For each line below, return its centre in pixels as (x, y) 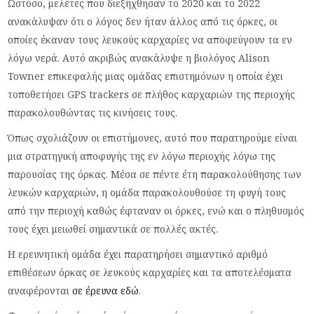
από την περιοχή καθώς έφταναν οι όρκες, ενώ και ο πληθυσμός (156, 211)
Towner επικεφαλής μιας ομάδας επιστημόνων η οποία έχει (146, 76)
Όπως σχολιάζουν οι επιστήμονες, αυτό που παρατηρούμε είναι (153, 138)
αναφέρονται (40, 291)
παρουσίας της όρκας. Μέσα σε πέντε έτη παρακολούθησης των (155, 174)
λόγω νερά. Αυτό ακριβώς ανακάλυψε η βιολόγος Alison (139, 58)
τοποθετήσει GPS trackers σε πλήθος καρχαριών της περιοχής (152, 94)
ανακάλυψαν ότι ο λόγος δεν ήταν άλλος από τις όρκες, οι (143, 21)
